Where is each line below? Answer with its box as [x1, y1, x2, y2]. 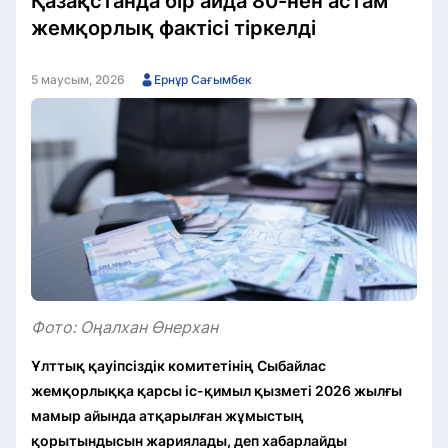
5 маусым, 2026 [31, 72, 125, 87]
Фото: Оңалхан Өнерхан [31, 316, 218, 337]
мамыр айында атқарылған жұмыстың [31, 406, 304, 424]
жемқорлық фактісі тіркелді [31, 16, 316, 40]
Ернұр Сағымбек [154, 72, 252, 87]
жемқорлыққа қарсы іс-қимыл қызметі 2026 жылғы [31, 381, 402, 399]
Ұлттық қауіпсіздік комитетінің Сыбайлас [31, 356, 326, 374]
